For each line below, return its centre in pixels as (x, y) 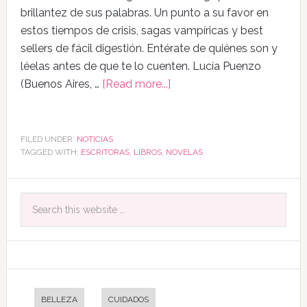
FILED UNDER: (48, 139)
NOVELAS (184, 152)
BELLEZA (59, 299)
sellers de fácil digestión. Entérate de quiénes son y (149, 48)
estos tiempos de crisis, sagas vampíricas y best (142, 30)
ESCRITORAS (105, 152)
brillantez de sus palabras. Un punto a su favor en (144, 12)
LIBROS (147, 152)
